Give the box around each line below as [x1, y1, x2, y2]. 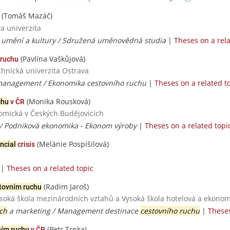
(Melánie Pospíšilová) [35, 139, 109, 149]
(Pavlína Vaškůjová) [18, 53, 85, 64]
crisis [16, 140, 35, 148]
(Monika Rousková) [25, 96, 90, 106]
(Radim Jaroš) [42, 182, 89, 192]
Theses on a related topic [7, 163, 93, 174]
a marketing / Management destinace [7, 206, 140, 216]
